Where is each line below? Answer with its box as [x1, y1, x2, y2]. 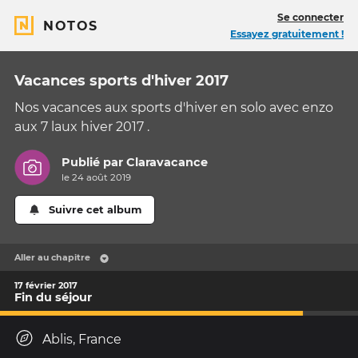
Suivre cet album [49, 204, 142, 217]
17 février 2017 [14, 279, 78, 291]
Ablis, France [42, 332, 121, 348]
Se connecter [277, 11, 344, 23]
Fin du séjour [14, 289, 92, 304]
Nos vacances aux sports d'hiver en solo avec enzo [14, 100, 333, 115]
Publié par [62, 155, 127, 170]
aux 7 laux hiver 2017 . [14, 119, 149, 134]
